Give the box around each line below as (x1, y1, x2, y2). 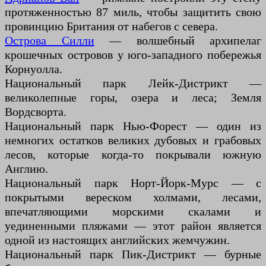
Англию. (5, 162, 48, 176)
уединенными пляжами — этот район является (5, 219, 261, 233)
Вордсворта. (5, 105, 66, 119)
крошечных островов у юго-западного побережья (5, 48, 261, 62)
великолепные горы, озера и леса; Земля (5, 91, 261, 104)
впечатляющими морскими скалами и (5, 205, 261, 218)
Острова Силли (5, 34, 94, 47)
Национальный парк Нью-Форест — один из (5, 119, 261, 133)
